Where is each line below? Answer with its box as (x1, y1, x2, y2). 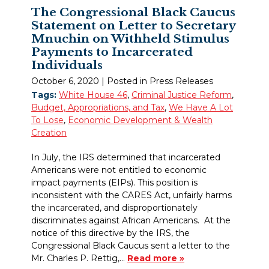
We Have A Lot (169, 102, 233, 113)
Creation (31, 127, 67, 139)
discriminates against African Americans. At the (31, 215, 231, 226)
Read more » (127, 253, 184, 264)
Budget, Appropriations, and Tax (31, 102, 165, 113)
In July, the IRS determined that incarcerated (31, 152, 220, 163)
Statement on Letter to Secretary (31, 17, 235, 32)
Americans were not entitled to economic (31, 165, 207, 176)
